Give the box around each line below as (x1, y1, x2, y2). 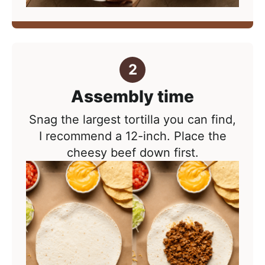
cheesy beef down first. (66, 146, 199, 160)
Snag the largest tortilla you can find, (29, 112, 236, 127)
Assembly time (71, 86, 194, 107)
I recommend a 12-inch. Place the (38, 129, 227, 144)
